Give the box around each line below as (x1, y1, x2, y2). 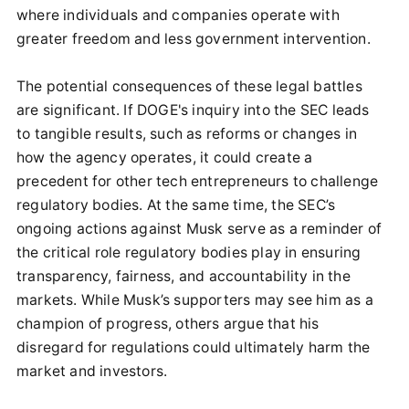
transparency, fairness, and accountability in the (16, 267, 351, 286)
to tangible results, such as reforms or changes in (16, 125, 358, 143)
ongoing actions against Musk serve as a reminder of (16, 220, 383, 238)
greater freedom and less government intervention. (16, 30, 371, 48)
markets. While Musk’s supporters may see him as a (16, 291, 373, 309)
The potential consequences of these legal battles (16, 78, 362, 96)
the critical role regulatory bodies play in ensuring (16, 244, 362, 262)
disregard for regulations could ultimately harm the (16, 339, 371, 357)
